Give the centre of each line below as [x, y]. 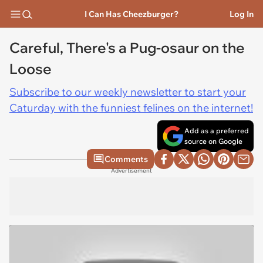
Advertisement [131, 171]
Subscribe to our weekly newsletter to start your [128, 92]
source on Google [213, 141]
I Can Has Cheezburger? [131, 14]
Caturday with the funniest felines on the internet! [131, 108]
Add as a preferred [217, 131]
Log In [242, 14]
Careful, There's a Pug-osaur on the [127, 48]
